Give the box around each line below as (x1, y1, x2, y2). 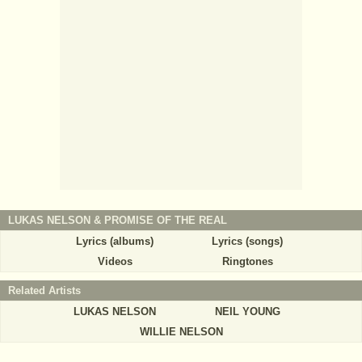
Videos (97, 255, 133, 267)
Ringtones (221, 255, 273, 267)
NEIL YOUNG (214, 305, 280, 318)
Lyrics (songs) (212, 234, 283, 247)
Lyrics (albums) (76, 234, 154, 247)
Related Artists (8, 284, 81, 297)
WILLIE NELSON (139, 325, 223, 338)
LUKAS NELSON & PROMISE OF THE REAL (8, 213, 227, 226)
